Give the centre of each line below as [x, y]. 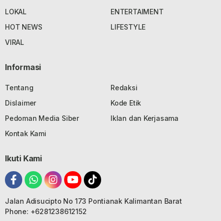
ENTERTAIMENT [137, 11]
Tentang [19, 87]
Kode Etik [126, 103]
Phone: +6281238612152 [46, 211]
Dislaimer [21, 103]
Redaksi [124, 87]
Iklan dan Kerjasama [145, 118]
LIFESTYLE [128, 27]
